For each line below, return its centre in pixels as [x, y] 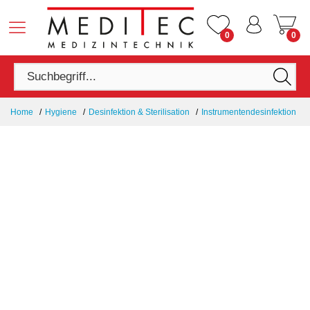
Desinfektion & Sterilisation [139, 112]
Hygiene [61, 112]
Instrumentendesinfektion [249, 112]
